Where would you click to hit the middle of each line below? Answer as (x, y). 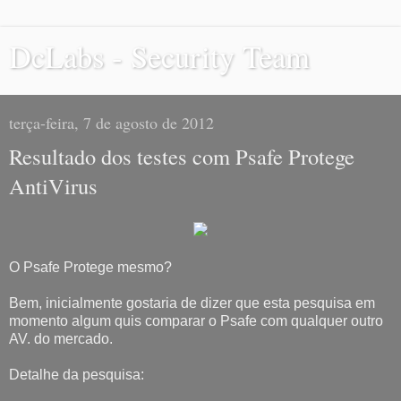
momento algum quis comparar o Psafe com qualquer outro (196, 320)
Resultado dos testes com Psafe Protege (182, 156)
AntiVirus (53, 186)
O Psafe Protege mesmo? (90, 267)
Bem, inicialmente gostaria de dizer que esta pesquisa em (192, 303)
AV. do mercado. (61, 338)
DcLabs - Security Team (159, 56)
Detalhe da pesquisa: (77, 374)
